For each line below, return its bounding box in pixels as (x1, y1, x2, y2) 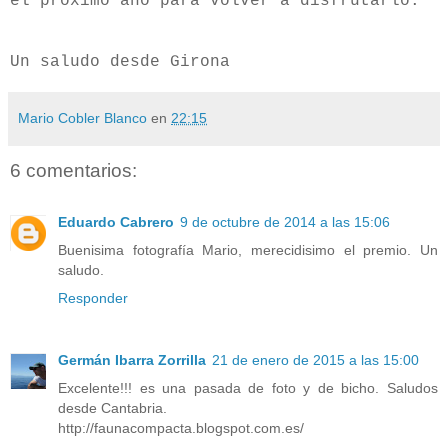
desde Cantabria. (58, 400, 167, 417)
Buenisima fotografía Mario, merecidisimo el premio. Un (58, 242, 438, 259)
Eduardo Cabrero (58, 214, 174, 231)
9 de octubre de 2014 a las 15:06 (180, 214, 390, 231)
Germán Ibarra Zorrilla (58, 352, 206, 369)
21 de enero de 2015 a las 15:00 (212, 352, 419, 369)
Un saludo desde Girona (10, 52, 230, 71)
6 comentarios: (10, 159, 137, 181)
